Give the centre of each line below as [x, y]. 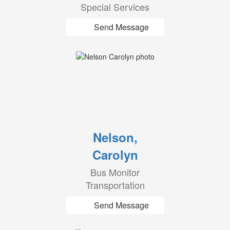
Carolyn [115, 155]
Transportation [115, 185]
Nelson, [115, 137]
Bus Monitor [115, 172]
